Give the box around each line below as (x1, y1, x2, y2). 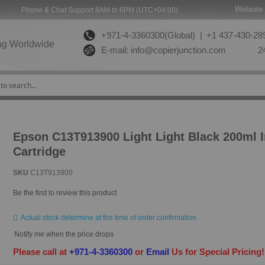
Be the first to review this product (13, 188, 117, 197)
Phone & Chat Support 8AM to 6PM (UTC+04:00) (21, 6, 178, 14)
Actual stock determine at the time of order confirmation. (21, 213, 199, 222)
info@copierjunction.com (131, 45, 227, 55)
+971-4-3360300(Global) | (96, 30, 203, 40)
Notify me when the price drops (14, 230, 114, 238)
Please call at (13, 247, 70, 257)
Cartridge (13, 144, 66, 158)
